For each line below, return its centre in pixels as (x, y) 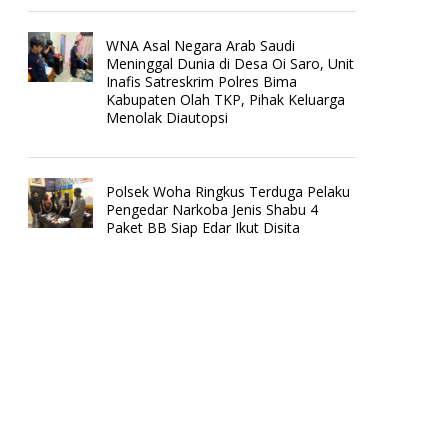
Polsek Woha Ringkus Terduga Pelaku (228, 191)
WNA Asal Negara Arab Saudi (201, 45)
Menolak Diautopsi (167, 117)
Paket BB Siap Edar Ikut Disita (203, 227)
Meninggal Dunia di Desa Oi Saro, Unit (230, 63)
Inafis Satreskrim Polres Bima (202, 81)
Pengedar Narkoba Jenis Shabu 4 (212, 209)
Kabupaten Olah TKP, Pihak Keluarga (226, 99)
